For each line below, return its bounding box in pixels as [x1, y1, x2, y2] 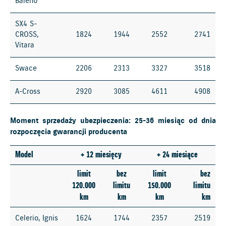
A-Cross [15, 87, 41, 97]
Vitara [15, 40, 35, 51]
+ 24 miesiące [156, 149, 198, 160]
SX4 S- [15, 19, 37, 30]
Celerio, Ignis [15, 213, 59, 223]
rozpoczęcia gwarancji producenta [10, 127, 128, 137]
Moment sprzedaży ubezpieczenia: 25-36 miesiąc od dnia [10, 116, 216, 126]
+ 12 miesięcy [80, 149, 122, 160]
